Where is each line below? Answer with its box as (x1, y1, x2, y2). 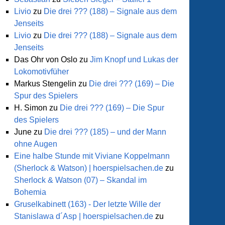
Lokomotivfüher (14, 67, 69, 76)
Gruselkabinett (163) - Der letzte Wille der (14, 200, 161, 208)
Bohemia (14, 188, 46, 196)
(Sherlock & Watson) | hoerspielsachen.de (14, 164, 163, 172)
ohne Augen (14, 140, 57, 148)
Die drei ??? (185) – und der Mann (44, 128, 166, 136)
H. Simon (14, 103, 47, 112)
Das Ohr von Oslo (14, 55, 77, 64)
